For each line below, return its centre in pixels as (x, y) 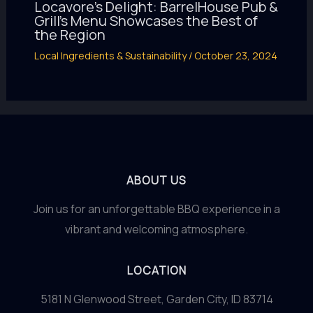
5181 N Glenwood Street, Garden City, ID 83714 (156, 299)
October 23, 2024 (235, 55)
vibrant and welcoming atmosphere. (156, 229)
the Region (70, 34)
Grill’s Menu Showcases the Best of (146, 20)
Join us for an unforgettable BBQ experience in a (156, 209)
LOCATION (156, 270)
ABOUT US (156, 180)
